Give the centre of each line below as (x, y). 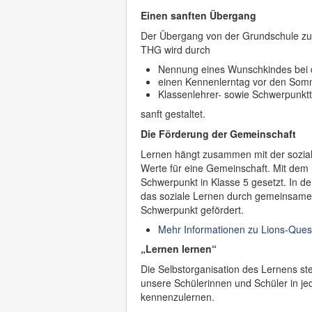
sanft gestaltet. (173, 114)
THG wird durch (175, 49)
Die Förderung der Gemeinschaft (218, 134)
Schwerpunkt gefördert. (192, 210)
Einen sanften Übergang (198, 15)
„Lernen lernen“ (179, 249)
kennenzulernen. (178, 297)
